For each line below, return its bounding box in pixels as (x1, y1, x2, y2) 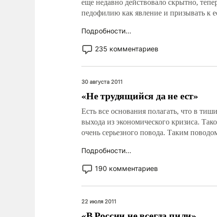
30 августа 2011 (81, 78, 123, 85)
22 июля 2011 (81, 198, 116, 205)
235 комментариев (95, 45, 158, 53)
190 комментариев (95, 164, 158, 172)
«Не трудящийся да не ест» (81, 89, 199, 103)
